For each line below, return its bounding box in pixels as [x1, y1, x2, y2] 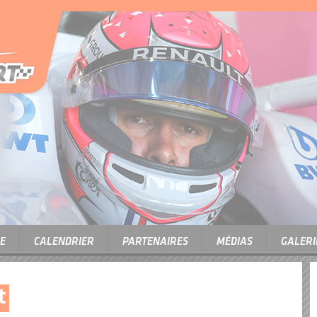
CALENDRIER [33, 237, 94, 248]
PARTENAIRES [122, 237, 188, 248]
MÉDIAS [216, 237, 253, 248]
